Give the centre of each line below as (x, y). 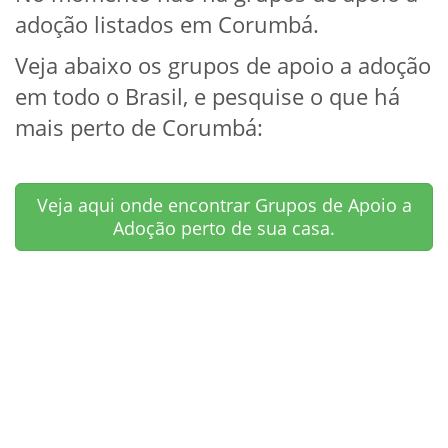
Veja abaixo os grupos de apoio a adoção (223, 64)
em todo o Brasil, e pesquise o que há (207, 95)
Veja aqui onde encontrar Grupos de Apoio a (224, 204)
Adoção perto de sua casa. (224, 227)
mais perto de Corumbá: (139, 126)
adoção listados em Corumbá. (167, 23)
